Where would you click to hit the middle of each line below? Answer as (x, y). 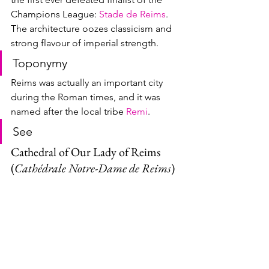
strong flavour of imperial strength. (85, 43)
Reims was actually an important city (88, 83)
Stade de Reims (132, 14)
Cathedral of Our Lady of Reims (87, 152)
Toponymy (40, 63)
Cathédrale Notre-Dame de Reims (93, 168)
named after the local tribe (68, 111)
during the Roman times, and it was (87, 97)
